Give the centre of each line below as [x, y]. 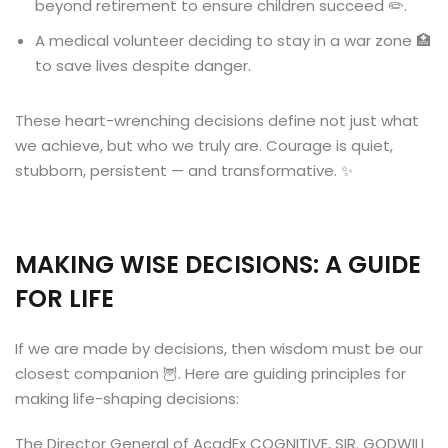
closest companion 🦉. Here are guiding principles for [210, 373]
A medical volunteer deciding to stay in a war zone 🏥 [233, 40]
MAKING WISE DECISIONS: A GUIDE [218, 264]
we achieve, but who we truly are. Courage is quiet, [204, 145]
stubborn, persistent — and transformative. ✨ [184, 170]
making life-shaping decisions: [127, 398]
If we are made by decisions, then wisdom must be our [219, 348]
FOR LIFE [64, 298]
